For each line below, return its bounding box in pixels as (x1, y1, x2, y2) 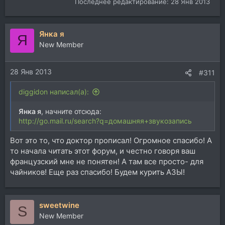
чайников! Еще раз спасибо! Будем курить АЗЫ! (10, 167, 185, 177)
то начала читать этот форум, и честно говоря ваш (10, 146, 195, 156)
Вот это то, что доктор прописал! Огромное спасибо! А (10, 135, 212, 145)
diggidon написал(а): (19, 87, 89, 96)
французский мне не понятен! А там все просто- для (10, 156, 203, 166)
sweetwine (39, 200, 79, 210)
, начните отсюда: (41, 107, 101, 116)
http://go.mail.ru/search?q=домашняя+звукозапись (19, 117, 192, 126)
